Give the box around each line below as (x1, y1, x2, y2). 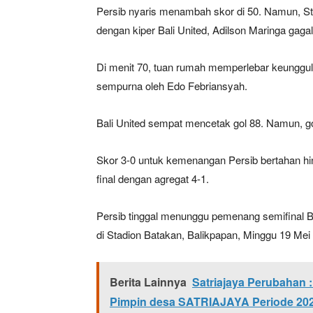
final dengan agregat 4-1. (96, 170, 209, 186)
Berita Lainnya (110, 273, 187, 290)
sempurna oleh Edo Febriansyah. (96, 78, 247, 93)
